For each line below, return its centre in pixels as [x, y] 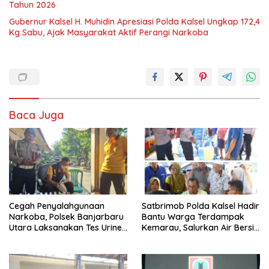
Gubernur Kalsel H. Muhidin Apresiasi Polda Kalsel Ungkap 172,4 [134, 21]
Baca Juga [36, 115]
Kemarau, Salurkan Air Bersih [200, 227]
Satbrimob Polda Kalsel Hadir [201, 206]
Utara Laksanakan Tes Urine [65, 227]
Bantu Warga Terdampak [193, 216]
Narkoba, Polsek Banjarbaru [66, 216]
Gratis [154, 249]
